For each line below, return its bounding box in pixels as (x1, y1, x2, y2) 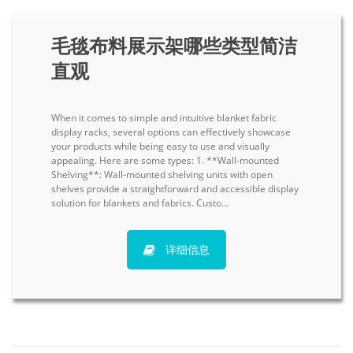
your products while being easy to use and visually (51, 139, 269, 154)
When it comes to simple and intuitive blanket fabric (51, 111, 277, 125)
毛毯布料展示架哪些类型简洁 (51, 32, 297, 59)
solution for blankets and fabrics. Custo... (51, 196, 229, 210)
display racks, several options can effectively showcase (51, 125, 291, 139)
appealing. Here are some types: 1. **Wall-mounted (51, 154, 279, 168)
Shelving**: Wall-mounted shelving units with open (51, 168, 273, 182)
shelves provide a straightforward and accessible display (51, 182, 299, 196)
